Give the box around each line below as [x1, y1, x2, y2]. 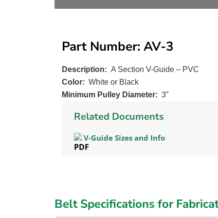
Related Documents [74, 110, 164, 123]
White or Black [89, 78, 139, 86]
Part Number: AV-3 [62, 38, 174, 55]
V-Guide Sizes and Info [84, 133, 165, 143]
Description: [62, 65, 107, 73]
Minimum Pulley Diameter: [62, 91, 158, 99]
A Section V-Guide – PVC [111, 65, 199, 73]
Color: [62, 78, 85, 86]
